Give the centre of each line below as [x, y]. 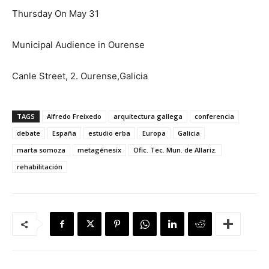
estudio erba [109, 133]
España [64, 133]
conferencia [214, 116]
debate [29, 133]
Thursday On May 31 [56, 14]
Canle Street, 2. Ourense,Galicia [80, 76]
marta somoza [41, 150]
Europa [154, 133]
